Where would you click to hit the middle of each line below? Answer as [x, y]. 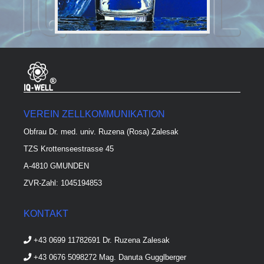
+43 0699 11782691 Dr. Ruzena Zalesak [100, 240]
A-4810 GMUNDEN [56, 166]
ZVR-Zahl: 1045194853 [63, 183]
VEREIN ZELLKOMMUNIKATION [94, 114]
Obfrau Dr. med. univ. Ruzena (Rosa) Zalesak [101, 132]
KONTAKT [46, 214]
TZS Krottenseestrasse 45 [69, 149]
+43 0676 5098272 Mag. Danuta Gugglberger [109, 258]
